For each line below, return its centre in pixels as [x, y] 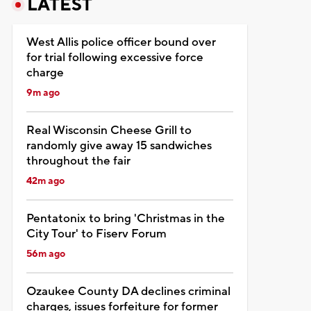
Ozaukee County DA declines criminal [128, 291]
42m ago [45, 181]
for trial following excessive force [115, 57]
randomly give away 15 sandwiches [119, 145]
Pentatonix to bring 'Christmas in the [125, 218]
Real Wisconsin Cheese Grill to [109, 130]
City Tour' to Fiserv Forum [96, 234]
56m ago [45, 254]
